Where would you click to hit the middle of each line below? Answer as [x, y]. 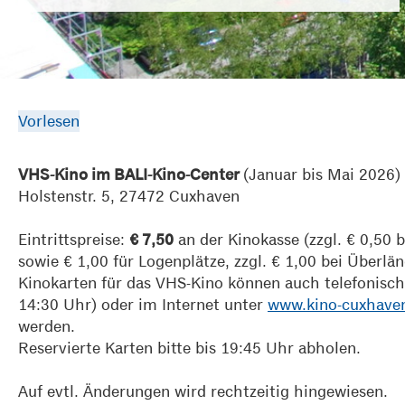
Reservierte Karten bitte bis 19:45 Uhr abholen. [189, 348]
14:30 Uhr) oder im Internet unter [143, 304]
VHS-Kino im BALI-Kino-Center [131, 174]
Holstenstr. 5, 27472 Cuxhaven [129, 196]
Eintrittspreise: [74, 239]
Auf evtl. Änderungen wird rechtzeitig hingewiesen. [203, 391]
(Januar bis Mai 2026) [322, 174]
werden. [49, 326]
